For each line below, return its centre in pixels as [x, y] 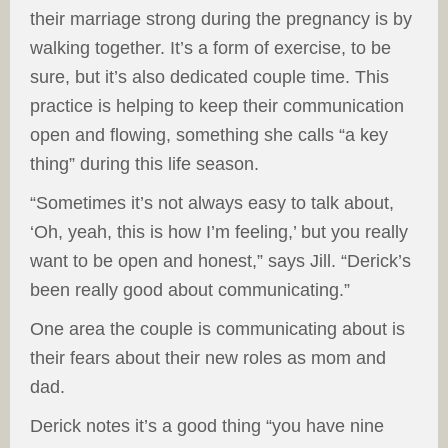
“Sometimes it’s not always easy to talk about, [212, 203]
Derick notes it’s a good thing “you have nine [207, 426]
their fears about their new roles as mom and [208, 358]
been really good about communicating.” [190, 290]
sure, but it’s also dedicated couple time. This [209, 77]
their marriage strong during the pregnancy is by [221, 19]
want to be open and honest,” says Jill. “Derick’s [220, 261]
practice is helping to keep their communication [217, 106]
